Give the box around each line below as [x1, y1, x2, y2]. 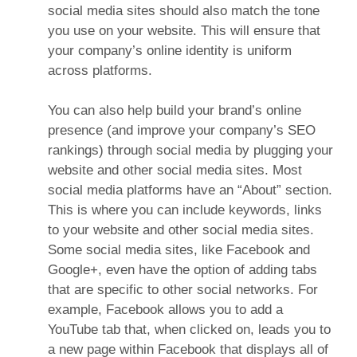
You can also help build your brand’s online [48, 103, 301, 119]
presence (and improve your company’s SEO [48, 123, 316, 139]
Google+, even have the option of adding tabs [48, 262, 317, 278]
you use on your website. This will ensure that [48, 22, 320, 38]
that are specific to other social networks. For [48, 282, 318, 298]
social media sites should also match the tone [48, 2, 320, 18]
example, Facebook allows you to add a [48, 302, 283, 318]
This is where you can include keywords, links [48, 202, 322, 218]
